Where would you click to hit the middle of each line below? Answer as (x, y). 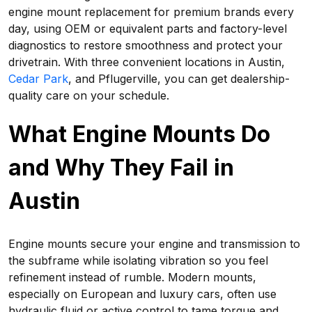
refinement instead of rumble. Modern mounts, (132, 277)
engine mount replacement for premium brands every (151, 12)
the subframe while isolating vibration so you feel (138, 260)
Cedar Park (38, 79)
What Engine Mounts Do (139, 134)
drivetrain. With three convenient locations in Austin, (147, 62)
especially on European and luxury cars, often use (142, 294)
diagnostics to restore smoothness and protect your (146, 45)
